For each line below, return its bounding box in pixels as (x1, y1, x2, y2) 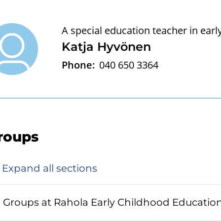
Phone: (61, 58, 95, 72)
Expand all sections (1, 162, 97, 174)
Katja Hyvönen (61, 39, 151, 54)
